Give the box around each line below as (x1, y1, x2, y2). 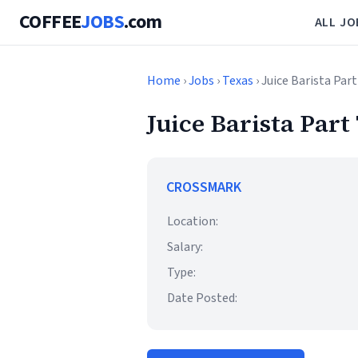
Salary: (167, 238, 203, 256)
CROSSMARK (166, 177, 241, 197)
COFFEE (19, 8, 82, 36)
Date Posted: (167, 289, 237, 307)
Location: (167, 213, 218, 230)
